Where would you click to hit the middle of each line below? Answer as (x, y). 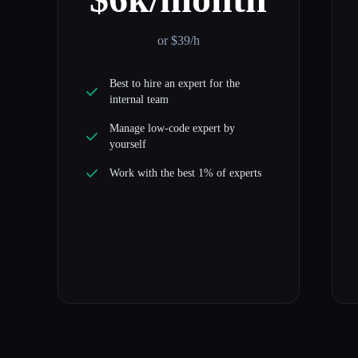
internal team (139, 100)
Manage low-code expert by (172, 129)
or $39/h (178, 41)
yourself (128, 145)
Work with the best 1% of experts (185, 173)
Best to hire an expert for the (175, 84)
